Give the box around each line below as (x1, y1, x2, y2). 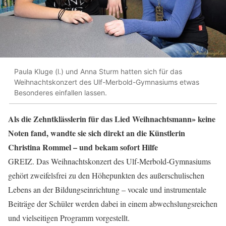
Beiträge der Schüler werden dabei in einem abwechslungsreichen (8, 198, 217, 209)
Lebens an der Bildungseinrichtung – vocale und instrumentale (8, 184, 206, 195)
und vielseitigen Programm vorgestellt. (8, 212, 130, 223)
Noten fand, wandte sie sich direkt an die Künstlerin (8, 127, 185, 139)
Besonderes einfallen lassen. (14, 88, 107, 97)
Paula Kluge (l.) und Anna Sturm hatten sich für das (14, 67, 182, 76)
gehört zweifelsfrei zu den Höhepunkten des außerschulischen (8, 169, 204, 181)
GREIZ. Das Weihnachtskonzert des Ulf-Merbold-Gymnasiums (8, 155, 211, 166)
